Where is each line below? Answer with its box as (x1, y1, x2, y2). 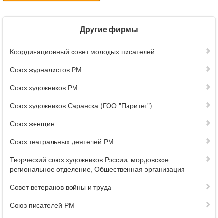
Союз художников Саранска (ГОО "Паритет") (10, 100, 152, 110)
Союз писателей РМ (10, 200, 74, 210)
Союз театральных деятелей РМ (10, 136, 114, 146)
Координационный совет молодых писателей (10, 46, 155, 56)
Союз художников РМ (10, 82, 78, 92)
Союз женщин (10, 118, 54, 128)
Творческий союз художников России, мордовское (10, 154, 169, 164)
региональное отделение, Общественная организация (10, 164, 185, 174)
